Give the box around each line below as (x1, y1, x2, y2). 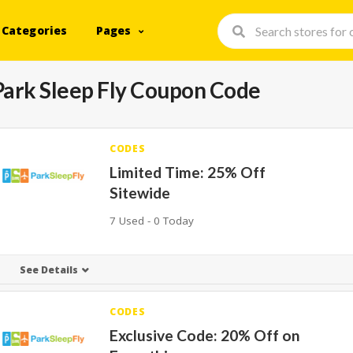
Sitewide (110, 184, 171, 202)
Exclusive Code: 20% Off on (110, 326, 301, 344)
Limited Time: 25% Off (110, 163, 266, 181)
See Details (19, 263, 78, 277)
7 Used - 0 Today (110, 214, 195, 228)
